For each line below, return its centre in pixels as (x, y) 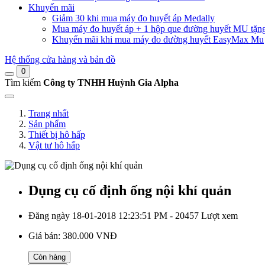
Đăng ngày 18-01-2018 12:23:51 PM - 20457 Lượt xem (133, 215)
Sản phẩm (47, 124)
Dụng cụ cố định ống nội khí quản (130, 190)
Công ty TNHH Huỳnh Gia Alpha (111, 83)
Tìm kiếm (23, 83)
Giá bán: (46, 235)
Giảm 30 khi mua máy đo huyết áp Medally (133, 18)
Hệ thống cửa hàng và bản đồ (60, 59)
